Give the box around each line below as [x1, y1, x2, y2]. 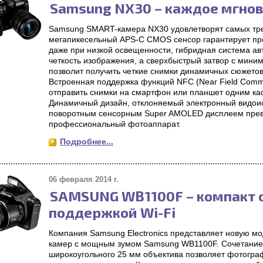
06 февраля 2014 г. [49, 175, 119, 184]
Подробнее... [60, 137, 113, 146]
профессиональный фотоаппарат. [49, 119, 181, 129]
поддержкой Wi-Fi [49, 204, 176, 221]
